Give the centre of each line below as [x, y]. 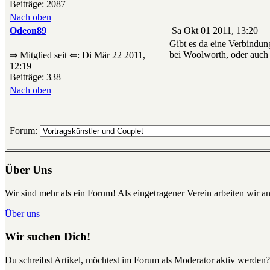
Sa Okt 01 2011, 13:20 [214, 31]
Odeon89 [28, 31]
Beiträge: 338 [35, 77]
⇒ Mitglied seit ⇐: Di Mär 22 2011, [77, 55]
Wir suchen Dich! [48, 237]
